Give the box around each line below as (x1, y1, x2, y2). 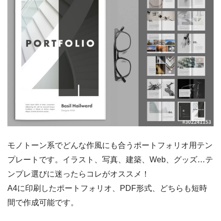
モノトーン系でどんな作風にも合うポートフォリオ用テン (7, 141, 213, 150)
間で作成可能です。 (7, 198, 78, 207)
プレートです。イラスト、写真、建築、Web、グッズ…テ (7, 155, 213, 164)
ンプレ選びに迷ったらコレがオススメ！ (7, 170, 149, 179)
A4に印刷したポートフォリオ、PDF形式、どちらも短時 (7, 184, 207, 193)
